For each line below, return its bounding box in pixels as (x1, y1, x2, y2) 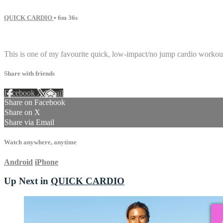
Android (4, 157, 33, 166)
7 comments (4, 32, 42, 41)
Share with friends (4, 70, 55, 78)
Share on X (4, 108, 40, 117)
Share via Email (4, 118, 54, 127)
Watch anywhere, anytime (4, 138, 77, 146)
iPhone (35, 157, 58, 166)
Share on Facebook (4, 98, 65, 107)
